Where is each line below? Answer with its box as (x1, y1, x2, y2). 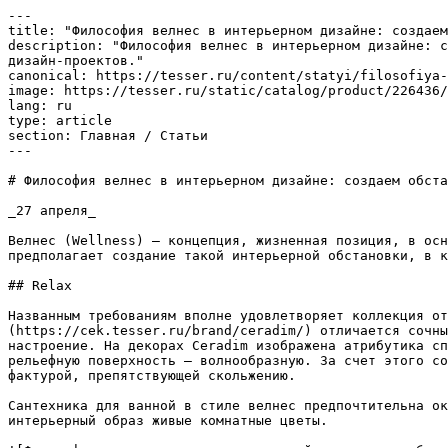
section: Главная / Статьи (8, 128, 208, 143)
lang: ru (8, 98, 72, 113)
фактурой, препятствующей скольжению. (8, 368, 296, 383)
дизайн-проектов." (8, 53, 144, 68)
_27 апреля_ (8, 203, 96, 218)
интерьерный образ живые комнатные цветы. (8, 413, 328, 428)
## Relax (8, 278, 72, 293)
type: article (8, 113, 112, 128)
